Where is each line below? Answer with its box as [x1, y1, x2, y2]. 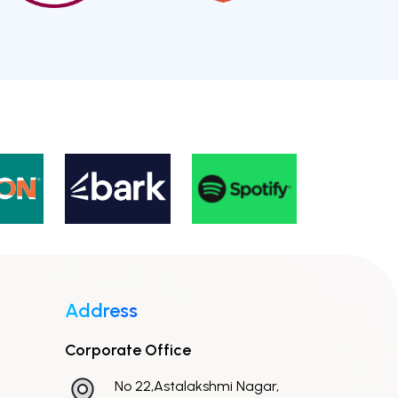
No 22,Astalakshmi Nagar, [115, 378, 279, 395]
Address [65, 298, 138, 323]
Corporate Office [65, 340, 191, 361]
